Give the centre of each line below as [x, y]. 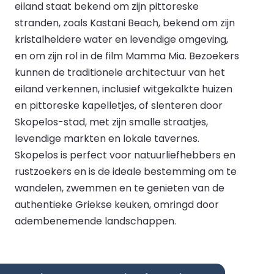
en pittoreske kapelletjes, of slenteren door [119, 105]
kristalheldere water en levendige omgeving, [121, 39]
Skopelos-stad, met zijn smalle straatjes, [111, 122]
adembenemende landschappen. [95, 221]
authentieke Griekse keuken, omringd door [117, 204]
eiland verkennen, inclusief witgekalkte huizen [124, 89]
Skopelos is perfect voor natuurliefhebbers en [125, 155]
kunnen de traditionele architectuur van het [120, 72]
